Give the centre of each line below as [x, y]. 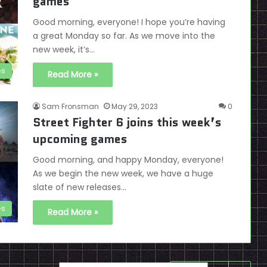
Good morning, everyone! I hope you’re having [129, 22]
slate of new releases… [80, 187]
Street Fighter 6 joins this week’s [127, 122]
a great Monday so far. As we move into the [124, 36]
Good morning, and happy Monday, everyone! [128, 160]
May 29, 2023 [135, 106]
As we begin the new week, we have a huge [123, 173]
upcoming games [80, 139]
